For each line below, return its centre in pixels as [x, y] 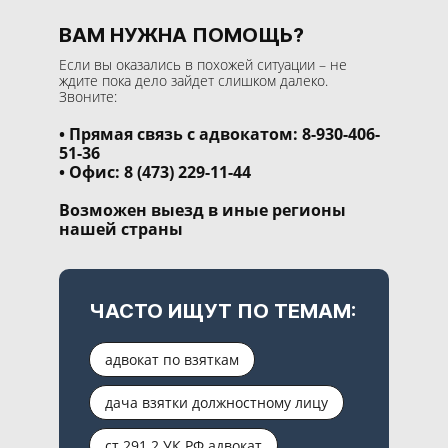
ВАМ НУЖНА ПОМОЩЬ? [181, 34]
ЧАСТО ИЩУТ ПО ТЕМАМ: [222, 311]
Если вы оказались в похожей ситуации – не [203, 64]
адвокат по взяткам [172, 359]
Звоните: [88, 96]
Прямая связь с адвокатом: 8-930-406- [224, 133]
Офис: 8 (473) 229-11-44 [160, 171]
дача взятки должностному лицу [216, 402]
